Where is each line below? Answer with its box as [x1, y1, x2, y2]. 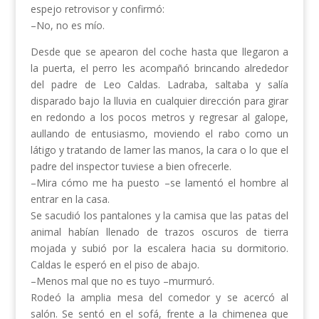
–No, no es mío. [30, 19, 105, 33]
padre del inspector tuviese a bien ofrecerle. [30, 159, 231, 174]
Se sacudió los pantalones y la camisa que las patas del [30, 209, 289, 223]
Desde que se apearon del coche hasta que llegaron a [30, 45, 289, 59]
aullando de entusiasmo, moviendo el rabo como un [30, 127, 289, 141]
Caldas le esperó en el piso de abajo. [30, 258, 199, 272]
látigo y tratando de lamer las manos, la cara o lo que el [30, 143, 289, 157]
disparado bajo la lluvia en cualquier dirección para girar [30, 94, 289, 108]
